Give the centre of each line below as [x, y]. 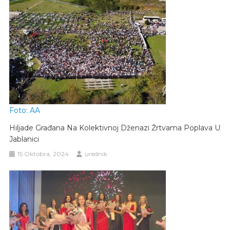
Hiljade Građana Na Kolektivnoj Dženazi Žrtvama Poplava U [115, 128]
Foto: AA [25, 110]
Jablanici [24, 139]
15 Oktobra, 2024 [43, 154]
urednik [96, 154]
